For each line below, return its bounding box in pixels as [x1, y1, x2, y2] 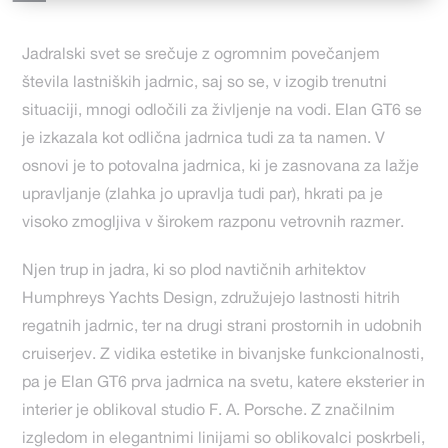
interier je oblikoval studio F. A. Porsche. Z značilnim [22, 404, 396, 421]
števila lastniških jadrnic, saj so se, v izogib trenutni [22, 76, 388, 93]
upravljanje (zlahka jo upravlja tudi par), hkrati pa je [22, 188, 384, 205]
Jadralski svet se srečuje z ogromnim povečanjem [22, 48, 381, 65]
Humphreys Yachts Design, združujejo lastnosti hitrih [22, 292, 401, 309]
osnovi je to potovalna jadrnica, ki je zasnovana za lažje [22, 160, 420, 177]
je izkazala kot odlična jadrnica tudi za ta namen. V [22, 132, 386, 149]
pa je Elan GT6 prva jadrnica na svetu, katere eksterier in [22, 376, 426, 393]
